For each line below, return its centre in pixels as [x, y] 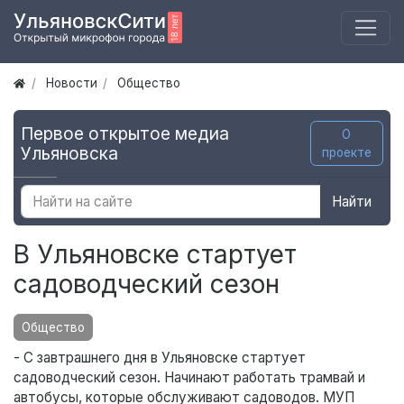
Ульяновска [69, 154]
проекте [346, 153]
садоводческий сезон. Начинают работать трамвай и [189, 378]
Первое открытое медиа [125, 134]
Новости [71, 83]
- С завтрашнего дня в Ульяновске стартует [160, 358]
